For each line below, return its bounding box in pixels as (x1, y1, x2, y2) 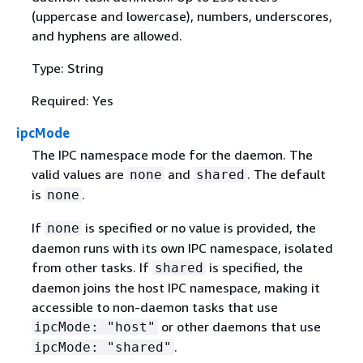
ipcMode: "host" (33, 318, 156, 335)
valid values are (31, 165, 127, 182)
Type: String (31, 59, 104, 76)
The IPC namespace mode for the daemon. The (31, 146, 313, 163)
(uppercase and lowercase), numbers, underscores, (31, 7, 332, 24)
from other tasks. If (31, 258, 152, 275)
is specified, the (205, 258, 303, 275)
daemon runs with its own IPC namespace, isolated (31, 239, 333, 256)
